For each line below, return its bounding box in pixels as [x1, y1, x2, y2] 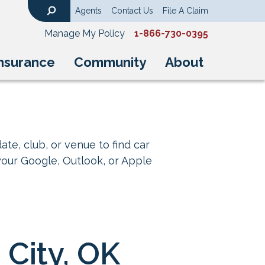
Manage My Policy [44, 28, 125, 39]
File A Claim [163, 6, 208, 15]
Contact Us [111, 6, 153, 15]
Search [46, 15, 72, 24]
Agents [75, 6, 102, 15]
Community [74, 54, 146, 70]
